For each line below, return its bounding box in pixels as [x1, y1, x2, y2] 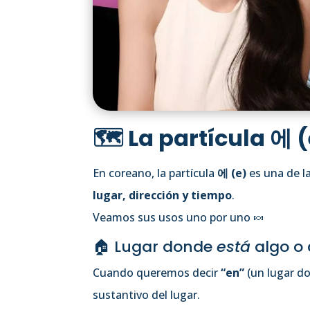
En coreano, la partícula [93, 165, 218, 181]
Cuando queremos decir [93, 264, 221, 280]
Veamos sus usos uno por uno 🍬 [93, 209, 265, 225]
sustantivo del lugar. [93, 286, 201, 302]
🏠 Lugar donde [93, 235, 217, 257]
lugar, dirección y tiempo [93, 187, 232, 203]
